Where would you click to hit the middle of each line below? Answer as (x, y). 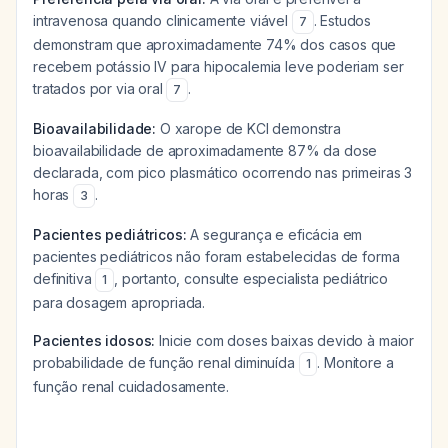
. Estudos (342, 20)
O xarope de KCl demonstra (248, 128)
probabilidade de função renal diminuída (166, 362)
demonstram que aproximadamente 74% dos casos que (215, 44)
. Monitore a (355, 362)
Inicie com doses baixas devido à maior (285, 340)
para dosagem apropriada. (119, 302)
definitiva (64, 278)
